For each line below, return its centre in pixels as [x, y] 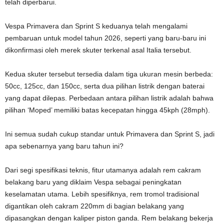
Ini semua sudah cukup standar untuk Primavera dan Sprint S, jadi [110, 134]
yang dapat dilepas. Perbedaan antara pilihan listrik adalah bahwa [109, 98]
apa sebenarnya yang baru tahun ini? [64, 146]
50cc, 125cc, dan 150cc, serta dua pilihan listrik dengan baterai [105, 86]
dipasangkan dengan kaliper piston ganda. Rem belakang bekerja [109, 218]
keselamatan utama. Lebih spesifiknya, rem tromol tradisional [102, 194]
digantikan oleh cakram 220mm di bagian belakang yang [94, 206]
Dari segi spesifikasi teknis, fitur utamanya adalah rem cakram [103, 170]
